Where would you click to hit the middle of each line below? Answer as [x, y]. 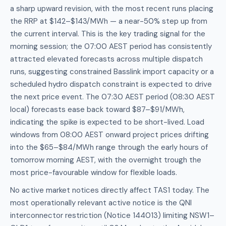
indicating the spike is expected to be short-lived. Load [107, 122]
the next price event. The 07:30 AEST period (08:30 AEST [112, 97]
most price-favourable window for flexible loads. [94, 173]
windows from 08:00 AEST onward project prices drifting [109, 135]
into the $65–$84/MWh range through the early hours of [109, 147]
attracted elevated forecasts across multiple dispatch [106, 59]
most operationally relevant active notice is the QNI [101, 203]
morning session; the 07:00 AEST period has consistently [111, 46]
